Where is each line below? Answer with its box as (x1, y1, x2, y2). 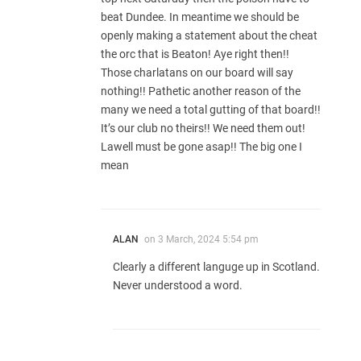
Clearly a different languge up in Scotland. (113, 259, 320, 273)
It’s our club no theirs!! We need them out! (101, 121, 305, 135)
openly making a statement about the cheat (101, 28, 317, 42)
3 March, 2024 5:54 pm (158, 233, 259, 245)
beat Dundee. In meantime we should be (101, 10, 299, 23)
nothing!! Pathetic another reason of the (101, 84, 301, 98)
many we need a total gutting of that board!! (101, 102, 321, 116)
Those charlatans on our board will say (101, 65, 293, 79)
